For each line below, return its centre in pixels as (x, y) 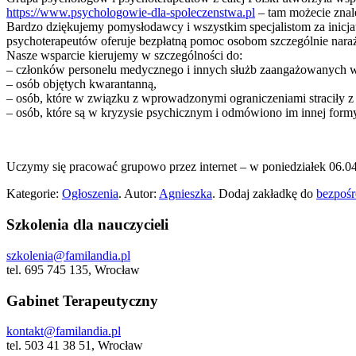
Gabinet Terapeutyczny (82, 300)
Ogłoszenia (90, 194)
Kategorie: (34, 194)
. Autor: (139, 194)
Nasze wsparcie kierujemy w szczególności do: (124, 56)
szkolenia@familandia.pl (68, 255)
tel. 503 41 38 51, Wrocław (75, 346)
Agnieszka (186, 194)
